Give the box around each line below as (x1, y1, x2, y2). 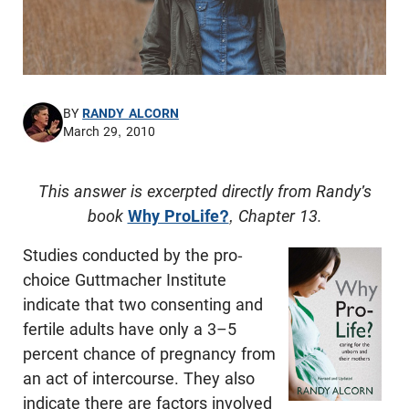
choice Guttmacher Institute (23, 269, 226, 289)
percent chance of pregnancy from (23, 343, 276, 363)
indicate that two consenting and (23, 294, 263, 314)
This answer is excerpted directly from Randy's (37, 181, 372, 201)
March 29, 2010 (63, 124, 155, 140)
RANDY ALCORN (82, 105, 179, 121)
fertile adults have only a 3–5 (23, 319, 236, 339)
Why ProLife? (127, 205, 229, 225)
